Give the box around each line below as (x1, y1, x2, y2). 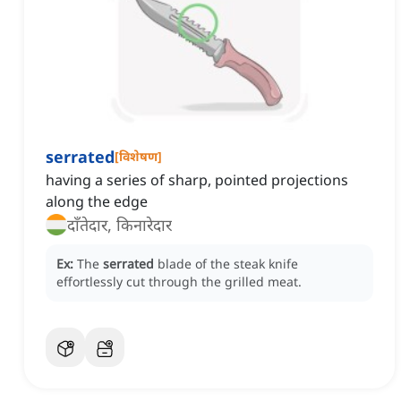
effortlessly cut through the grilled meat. (56, 273, 302, 291)
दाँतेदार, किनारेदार (67, 214, 172, 236)
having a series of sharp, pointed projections (46, 170, 348, 191)
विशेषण (119, 148, 158, 166)
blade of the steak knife (158, 255, 298, 273)
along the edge (46, 192, 148, 212)
